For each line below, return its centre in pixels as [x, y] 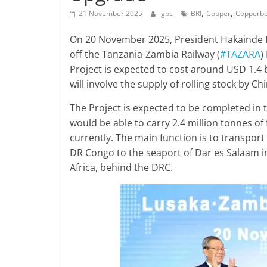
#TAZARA [240, 54]
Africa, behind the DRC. [121, 167]
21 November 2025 [111, 13]
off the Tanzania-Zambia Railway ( [145, 54]
